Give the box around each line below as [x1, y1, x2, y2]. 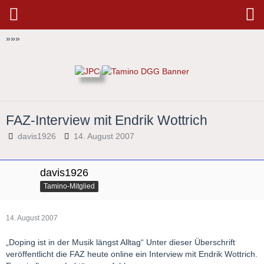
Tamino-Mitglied [44, 182, 95, 191]
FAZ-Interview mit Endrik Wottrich [6, 113, 207, 128]
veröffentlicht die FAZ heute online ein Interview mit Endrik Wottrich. [6, 249, 258, 259]
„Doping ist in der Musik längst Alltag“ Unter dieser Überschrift [6, 237, 235, 247]
